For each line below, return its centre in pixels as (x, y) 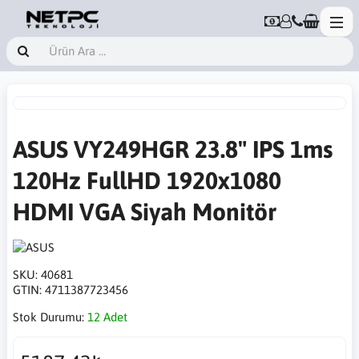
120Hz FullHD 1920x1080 (147, 180)
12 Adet (107, 317)
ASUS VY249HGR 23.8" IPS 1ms (173, 149)
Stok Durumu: (50, 317)
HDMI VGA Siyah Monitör (145, 212)
